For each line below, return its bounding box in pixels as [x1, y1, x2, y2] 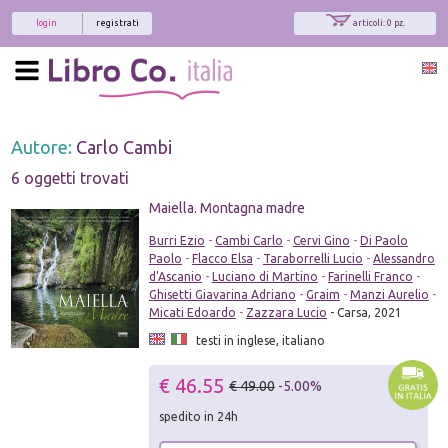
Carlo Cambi [76, 136, 173, 157]
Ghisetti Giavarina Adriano [148, 287, 296, 301]
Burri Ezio [148, 233, 205, 247]
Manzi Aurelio [349, 287, 429, 301]
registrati [96, 18, 139, 28]
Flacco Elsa [191, 251, 253, 265]
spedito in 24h [158, 409, 238, 423]
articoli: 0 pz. [352, 18, 405, 28]
